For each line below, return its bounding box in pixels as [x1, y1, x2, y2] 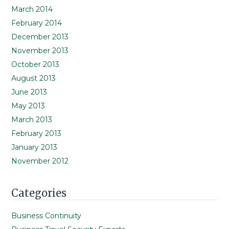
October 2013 [11, 59, 60, 69]
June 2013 [11, 87, 48, 97]
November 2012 [11, 156, 69, 166]
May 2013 [11, 101, 45, 110]
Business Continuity [11, 211, 82, 220]
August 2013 [11, 73, 56, 83]
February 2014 [11, 18, 62, 28]
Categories [11, 186, 67, 199]
